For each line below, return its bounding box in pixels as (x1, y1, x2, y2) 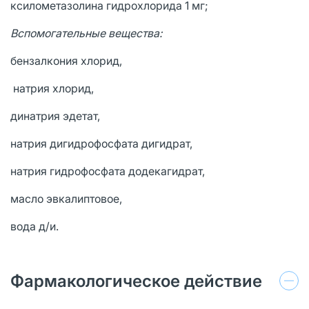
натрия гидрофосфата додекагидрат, (10, 163, 205, 178)
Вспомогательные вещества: (10, 26, 162, 40)
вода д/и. (10, 219, 59, 233)
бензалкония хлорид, (10, 53, 122, 68)
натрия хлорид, (10, 81, 94, 95)
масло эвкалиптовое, (10, 191, 122, 206)
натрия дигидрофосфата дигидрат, (10, 136, 192, 150)
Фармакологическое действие (10, 270, 262, 291)
